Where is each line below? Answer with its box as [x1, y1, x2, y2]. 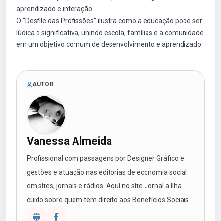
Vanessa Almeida [27, 135, 112, 147]
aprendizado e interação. [16, 5, 94, 13]
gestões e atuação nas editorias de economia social [27, 168, 187, 176]
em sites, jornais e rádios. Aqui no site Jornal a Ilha [27, 182, 182, 190]
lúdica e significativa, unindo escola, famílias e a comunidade [16, 29, 204, 37]
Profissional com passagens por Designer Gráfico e [27, 154, 184, 162]
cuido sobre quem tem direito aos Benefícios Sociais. [27, 196, 190, 204]
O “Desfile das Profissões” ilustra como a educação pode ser [16, 17, 202, 25]
